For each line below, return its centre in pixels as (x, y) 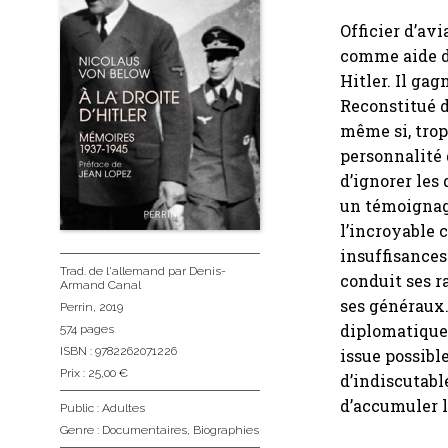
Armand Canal (100, 284)
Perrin (76, 306)
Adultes (123, 407)
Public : (81, 407)
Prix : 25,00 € (94, 372)
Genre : (81, 429)
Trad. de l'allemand (112, 270)
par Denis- (195, 270)
